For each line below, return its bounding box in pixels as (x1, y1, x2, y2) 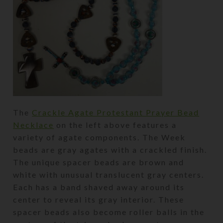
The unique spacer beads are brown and (13, 157, 185, 167)
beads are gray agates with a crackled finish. (13, 144, 208, 154)
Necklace (13, 119, 54, 129)
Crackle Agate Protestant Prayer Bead (32, 107, 200, 117)
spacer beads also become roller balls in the (13, 207, 205, 217)
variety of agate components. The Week (13, 132, 186, 142)
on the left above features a (54, 119, 177, 129)
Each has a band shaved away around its (13, 182, 185, 192)
